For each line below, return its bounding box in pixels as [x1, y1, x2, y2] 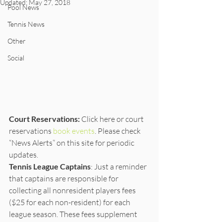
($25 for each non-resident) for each [9, 197, 132, 208]
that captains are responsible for [9, 173, 120, 184]
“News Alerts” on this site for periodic [9, 138, 136, 148]
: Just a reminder [91, 162, 148, 172]
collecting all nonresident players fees [9, 185, 137, 196]
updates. [9, 150, 40, 160]
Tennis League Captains [9, 162, 91, 171]
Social [7, 54, 24, 62]
